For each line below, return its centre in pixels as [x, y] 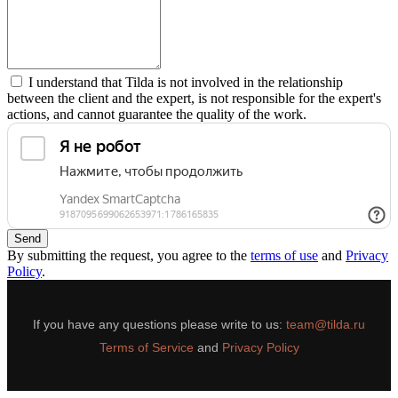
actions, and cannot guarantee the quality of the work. [157, 114]
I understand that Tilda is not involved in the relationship [186, 82]
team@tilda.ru [326, 324]
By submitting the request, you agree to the [129, 255]
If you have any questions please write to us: [159, 324]
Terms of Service [146, 347]
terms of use [284, 255]
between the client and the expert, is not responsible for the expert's [194, 98]
